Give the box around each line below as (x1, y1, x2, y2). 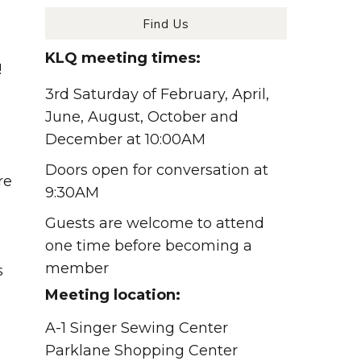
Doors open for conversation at (45, 161, 268, 180)
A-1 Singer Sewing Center (45, 318, 228, 337)
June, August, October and (45, 108, 243, 127)
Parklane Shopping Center (45, 341, 238, 359)
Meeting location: (45, 286, 180, 305)
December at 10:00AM (45, 131, 205, 149)
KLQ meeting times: (45, 48, 201, 67)
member (45, 259, 109, 278)
